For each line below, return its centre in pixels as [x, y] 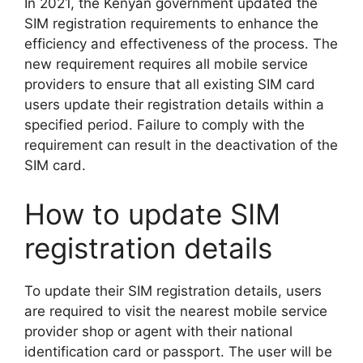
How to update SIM [152, 214]
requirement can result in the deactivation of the [181, 145]
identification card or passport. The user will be [178, 351]
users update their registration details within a [174, 105]
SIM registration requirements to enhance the [171, 23]
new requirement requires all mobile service [166, 64]
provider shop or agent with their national [158, 331]
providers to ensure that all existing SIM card [170, 84]
